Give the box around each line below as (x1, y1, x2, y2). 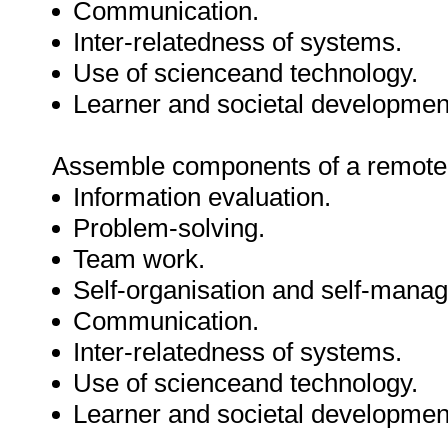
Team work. (73, 244, 205, 274)
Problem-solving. (73, 213, 265, 243)
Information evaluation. (73, 182, 331, 212)
